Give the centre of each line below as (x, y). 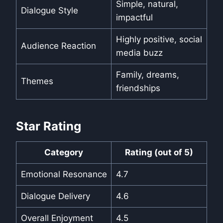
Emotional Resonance (64, 174)
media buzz (139, 53)
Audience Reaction (58, 46)
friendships (138, 88)
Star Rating (49, 126)
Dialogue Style (49, 11)
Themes (37, 81)
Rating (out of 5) (159, 153)
